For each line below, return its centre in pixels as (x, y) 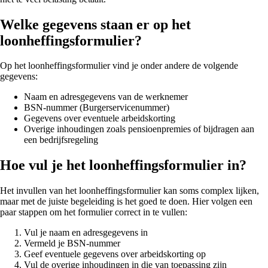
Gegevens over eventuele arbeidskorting (100, 118)
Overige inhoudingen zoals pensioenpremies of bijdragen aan (139, 129)
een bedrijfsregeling (61, 140)
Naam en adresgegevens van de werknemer (106, 97)
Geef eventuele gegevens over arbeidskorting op (115, 254)
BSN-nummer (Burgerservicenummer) (97, 108)
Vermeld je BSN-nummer (72, 243)
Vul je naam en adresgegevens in (86, 233)
